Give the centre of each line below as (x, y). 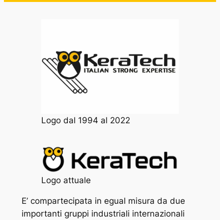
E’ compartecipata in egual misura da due (103, 201)
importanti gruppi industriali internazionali (103, 214)
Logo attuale (66, 180)
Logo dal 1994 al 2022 (85, 121)
